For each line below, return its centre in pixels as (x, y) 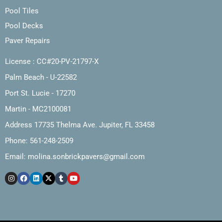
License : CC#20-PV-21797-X (52, 62)
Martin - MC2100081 (38, 109)
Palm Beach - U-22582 (41, 78)
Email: (16, 157)
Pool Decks (24, 26)
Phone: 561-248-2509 (39, 141)
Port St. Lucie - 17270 (40, 93)
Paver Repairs (28, 41)
